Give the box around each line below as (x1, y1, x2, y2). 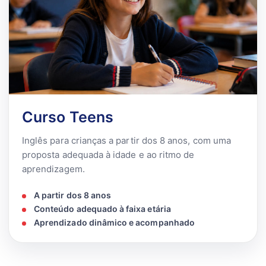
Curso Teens (22, 107, 114, 126)
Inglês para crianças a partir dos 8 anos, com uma (22, 134, 231, 146)
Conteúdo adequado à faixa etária (34, 203, 171, 214)
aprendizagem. (22, 163, 85, 175)
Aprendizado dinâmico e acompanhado (34, 217, 195, 227)
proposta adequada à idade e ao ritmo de (22, 148, 195, 160)
